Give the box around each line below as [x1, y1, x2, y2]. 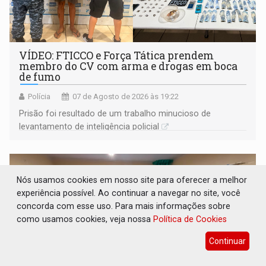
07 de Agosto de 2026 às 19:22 [72, 92, 179, 102]
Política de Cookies [153, 214, 227, 224]
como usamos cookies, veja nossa [17, 214, 154, 224]
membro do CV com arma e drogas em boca [19, 59, 238, 74]
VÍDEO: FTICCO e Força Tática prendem [19, 49, 214, 63]
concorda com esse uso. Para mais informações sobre [17, 201, 231, 211]
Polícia [28, 92, 51, 102]
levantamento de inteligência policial [19, 122, 160, 132]
